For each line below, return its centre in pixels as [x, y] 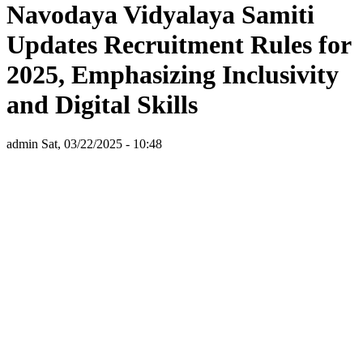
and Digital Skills [102, 104]
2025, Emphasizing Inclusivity [173, 74]
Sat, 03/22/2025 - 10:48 [102, 144]
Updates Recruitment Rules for [179, 44]
